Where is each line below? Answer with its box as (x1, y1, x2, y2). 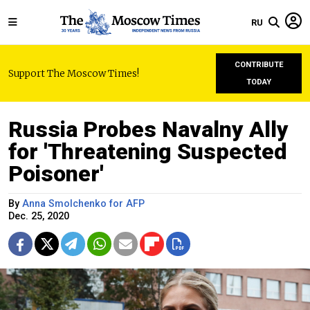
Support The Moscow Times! (8, 67, 139, 80)
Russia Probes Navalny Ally (8, 116, 289, 143)
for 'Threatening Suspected (8, 138, 287, 165)
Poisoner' (8, 161, 104, 187)
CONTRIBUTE (234, 60, 284, 69)
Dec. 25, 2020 (8, 210, 69, 222)
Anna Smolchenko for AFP (22, 198, 145, 210)
